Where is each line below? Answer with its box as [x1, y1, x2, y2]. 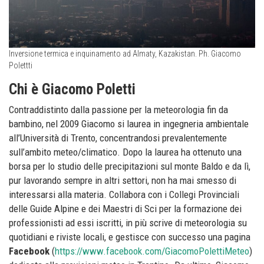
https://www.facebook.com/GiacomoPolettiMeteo [55, 245, 249, 258]
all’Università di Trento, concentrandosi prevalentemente [9, 132, 227, 144]
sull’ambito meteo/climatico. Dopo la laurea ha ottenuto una [9, 146, 242, 159]
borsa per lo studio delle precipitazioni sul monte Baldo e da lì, [9, 160, 250, 173]
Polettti [9, 61, 32, 71]
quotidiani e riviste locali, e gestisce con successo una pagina [9, 231, 250, 243]
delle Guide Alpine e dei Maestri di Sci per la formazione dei [9, 203, 242, 215]
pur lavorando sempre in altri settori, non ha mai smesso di [9, 174, 236, 187]
